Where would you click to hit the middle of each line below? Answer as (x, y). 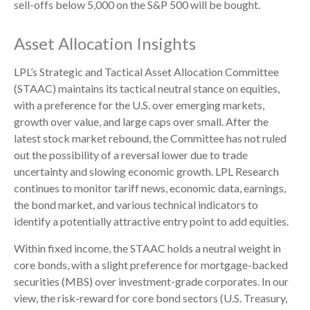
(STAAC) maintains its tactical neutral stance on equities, (147, 89)
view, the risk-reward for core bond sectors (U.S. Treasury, (151, 298)
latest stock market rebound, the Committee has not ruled (150, 138)
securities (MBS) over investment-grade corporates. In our (151, 282)
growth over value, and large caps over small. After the (141, 122)
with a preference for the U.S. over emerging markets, (139, 105)
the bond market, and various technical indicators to (136, 205)
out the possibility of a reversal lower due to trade (131, 155)
